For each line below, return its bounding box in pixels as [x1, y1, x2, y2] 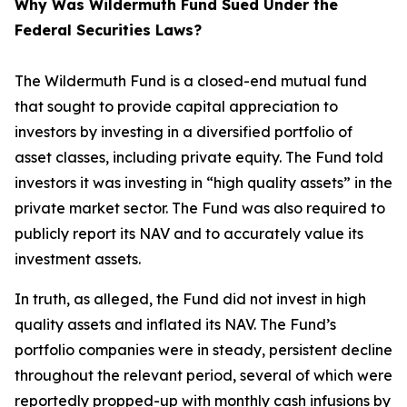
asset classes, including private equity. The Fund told [15, 148, 383, 166]
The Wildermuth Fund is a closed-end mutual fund [15, 72, 367, 90]
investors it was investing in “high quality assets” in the [15, 174, 392, 192]
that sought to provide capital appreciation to [15, 97, 338, 115]
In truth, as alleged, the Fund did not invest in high [15, 290, 366, 308]
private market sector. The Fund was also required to [15, 199, 385, 217]
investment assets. [15, 250, 141, 268]
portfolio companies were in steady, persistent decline [15, 341, 392, 359]
